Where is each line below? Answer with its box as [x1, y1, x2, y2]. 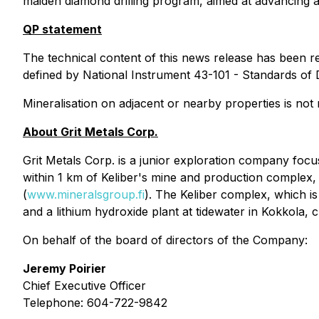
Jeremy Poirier [23, 261, 106, 276]
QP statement [23, 22, 102, 36]
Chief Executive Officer [23, 278, 146, 293]
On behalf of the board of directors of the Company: [23, 233, 308, 247]
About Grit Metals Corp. [23, 125, 158, 139]
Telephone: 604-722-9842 [23, 296, 167, 310]
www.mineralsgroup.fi [27, 187, 145, 202]
